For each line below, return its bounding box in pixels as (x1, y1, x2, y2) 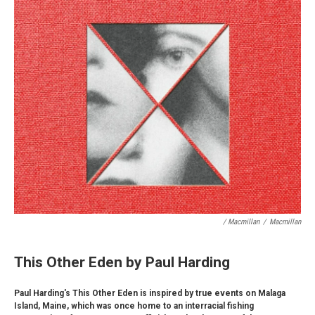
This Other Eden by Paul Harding (14, 253, 230, 271)
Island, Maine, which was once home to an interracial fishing (14, 301, 254, 311)
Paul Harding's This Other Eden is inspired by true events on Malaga (14, 288, 285, 299)
